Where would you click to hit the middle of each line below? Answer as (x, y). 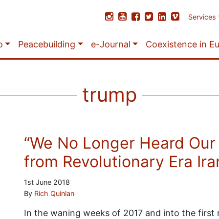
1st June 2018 (47, 182)
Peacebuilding (47, 44)
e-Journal (110, 44)
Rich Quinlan (54, 193)
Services (202, 17)
